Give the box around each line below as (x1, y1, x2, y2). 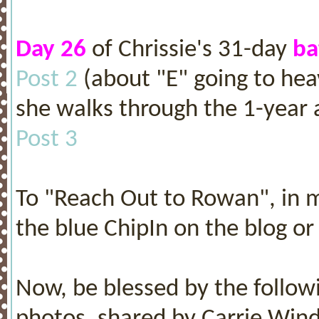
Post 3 (16, 126, 78, 152)
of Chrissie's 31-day (86, 36, 293, 63)
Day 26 (16, 36, 86, 63)
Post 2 (16, 66, 78, 93)
